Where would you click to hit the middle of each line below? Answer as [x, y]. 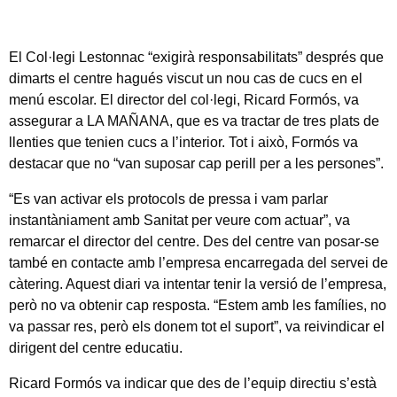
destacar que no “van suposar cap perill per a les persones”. [196, 163]
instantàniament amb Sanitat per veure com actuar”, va [179, 220]
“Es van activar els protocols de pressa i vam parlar [168, 198]
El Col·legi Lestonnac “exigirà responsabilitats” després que [196, 57]
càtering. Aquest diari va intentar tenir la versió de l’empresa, [198, 284]
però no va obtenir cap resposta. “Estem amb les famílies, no [198, 305]
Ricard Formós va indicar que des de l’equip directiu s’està [193, 383]
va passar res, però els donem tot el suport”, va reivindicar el [197, 326]
